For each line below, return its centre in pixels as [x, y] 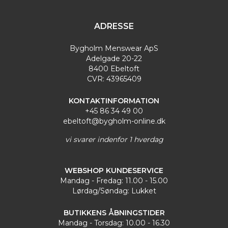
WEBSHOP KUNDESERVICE [114, 170]
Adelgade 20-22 [114, 58]
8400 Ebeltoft [114, 68]
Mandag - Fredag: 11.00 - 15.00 [114, 180]
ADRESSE [114, 26]
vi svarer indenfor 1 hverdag [114, 139]
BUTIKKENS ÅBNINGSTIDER [114, 212]
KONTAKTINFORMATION [114, 101]
